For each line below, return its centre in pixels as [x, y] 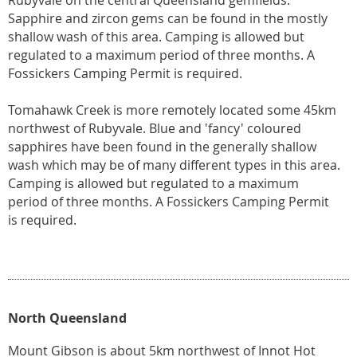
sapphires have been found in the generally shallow [162, 147]
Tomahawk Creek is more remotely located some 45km [172, 110]
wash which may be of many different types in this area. [174, 165]
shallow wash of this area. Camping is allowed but [156, 37]
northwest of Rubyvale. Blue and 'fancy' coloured [155, 128]
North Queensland [67, 318]
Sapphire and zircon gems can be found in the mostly [168, 18]
